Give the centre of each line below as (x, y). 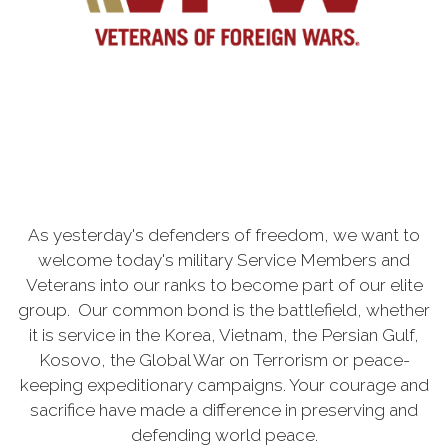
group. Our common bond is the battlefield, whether (224, 309)
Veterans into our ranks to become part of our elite (224, 284)
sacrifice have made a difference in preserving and (224, 409)
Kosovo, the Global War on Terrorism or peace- (224, 359)
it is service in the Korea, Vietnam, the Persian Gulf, (224, 334)
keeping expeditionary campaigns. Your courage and (224, 384)
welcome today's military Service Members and (224, 259)
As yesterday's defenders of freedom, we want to (224, 234)
